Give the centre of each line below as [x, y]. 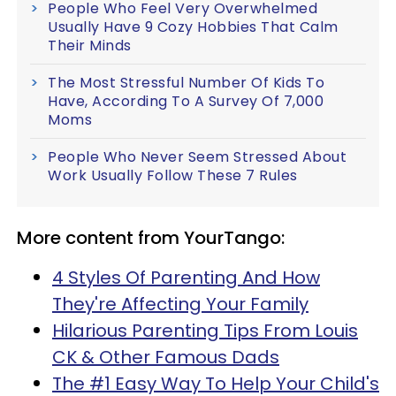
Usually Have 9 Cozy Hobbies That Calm [193, 27]
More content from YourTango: [151, 237]
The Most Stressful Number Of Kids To [186, 82]
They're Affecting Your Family [180, 304]
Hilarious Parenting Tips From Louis [205, 330]
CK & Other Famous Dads [166, 357]
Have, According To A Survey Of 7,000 [186, 101]
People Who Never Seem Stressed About [197, 156]
